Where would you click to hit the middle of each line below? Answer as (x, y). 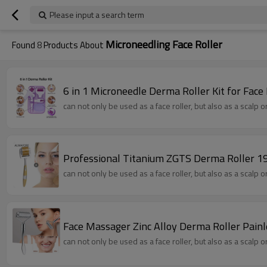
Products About (74, 45)
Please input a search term (97, 15)
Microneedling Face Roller (164, 44)
